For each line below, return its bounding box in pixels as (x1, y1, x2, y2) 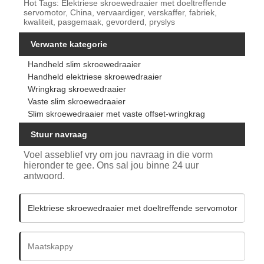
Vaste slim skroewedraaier (28, 97, 126, 107)
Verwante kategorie (31, 39, 108, 49)
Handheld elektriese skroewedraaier (28, 72, 163, 82)
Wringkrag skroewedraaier (28, 84, 127, 94)
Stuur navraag (31, 130, 88, 140)
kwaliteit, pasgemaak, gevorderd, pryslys (24, 17, 176, 27)
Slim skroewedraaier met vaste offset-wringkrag (28, 109, 206, 119)
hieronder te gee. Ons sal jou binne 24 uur (24, 160, 199, 170)
